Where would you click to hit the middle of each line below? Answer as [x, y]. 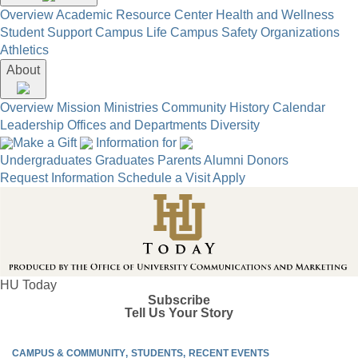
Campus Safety [214, 32]
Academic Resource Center [134, 14]
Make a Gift [46, 142]
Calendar [299, 107]
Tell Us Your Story [179, 312]
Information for [136, 142]
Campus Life [131, 32]
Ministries [131, 107]
